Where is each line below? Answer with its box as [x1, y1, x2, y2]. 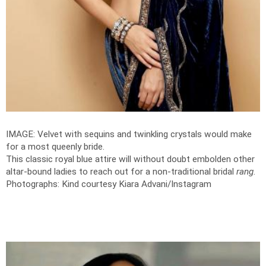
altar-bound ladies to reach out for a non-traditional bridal [6, 166, 236, 178]
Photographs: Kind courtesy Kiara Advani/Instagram [6, 179, 211, 190]
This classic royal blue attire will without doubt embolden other [6, 154, 255, 165]
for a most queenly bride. [6, 141, 104, 153]
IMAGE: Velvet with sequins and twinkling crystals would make [6, 129, 252, 140]
